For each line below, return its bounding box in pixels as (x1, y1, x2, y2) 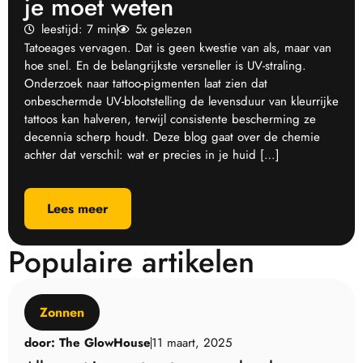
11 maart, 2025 (152, 333, 232, 352)
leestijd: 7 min (41, 19, 117, 38)
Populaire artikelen (8, 239, 254, 284)
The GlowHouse (55, 333, 151, 352)
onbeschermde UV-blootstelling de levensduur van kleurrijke (24, 92, 339, 110)
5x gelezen (135, 19, 192, 38)
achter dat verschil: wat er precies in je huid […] (24, 145, 280, 164)
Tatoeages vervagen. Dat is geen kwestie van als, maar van (24, 38, 331, 57)
